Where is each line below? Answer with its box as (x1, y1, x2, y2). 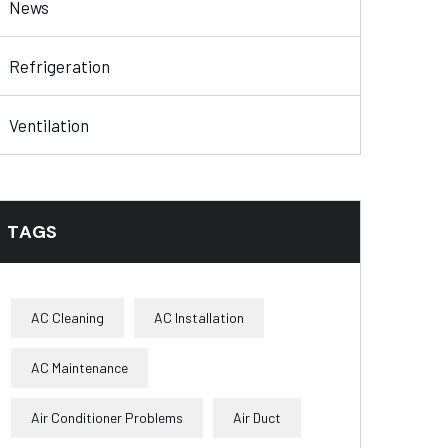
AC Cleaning (31, 309, 104, 326)
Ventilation (9, 115, 89, 135)
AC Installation (154, 309, 244, 326)
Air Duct (233, 409, 281, 426)
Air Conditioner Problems (31, 409, 183, 426)
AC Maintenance (31, 359, 128, 376)
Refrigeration (9, 56, 110, 76)
